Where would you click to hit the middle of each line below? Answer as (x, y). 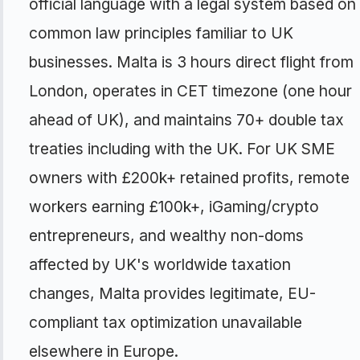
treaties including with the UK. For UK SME (182, 149)
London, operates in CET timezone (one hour (190, 91)
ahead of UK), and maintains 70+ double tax (186, 120)
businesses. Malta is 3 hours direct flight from (191, 62)
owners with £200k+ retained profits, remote (189, 178)
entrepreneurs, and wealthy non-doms (166, 235)
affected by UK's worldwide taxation (160, 264)
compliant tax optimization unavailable (166, 322)
